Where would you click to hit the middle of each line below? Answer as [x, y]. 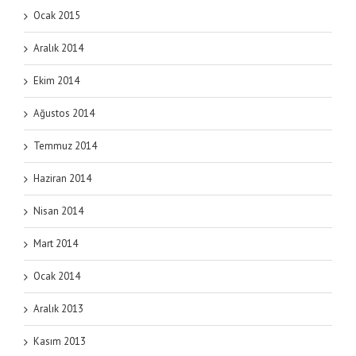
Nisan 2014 [58, 211]
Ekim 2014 [56, 80]
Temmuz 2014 [65, 145]
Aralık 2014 [58, 48]
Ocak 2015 [57, 15]
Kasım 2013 [60, 341]
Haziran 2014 [62, 178]
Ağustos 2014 [64, 113]
